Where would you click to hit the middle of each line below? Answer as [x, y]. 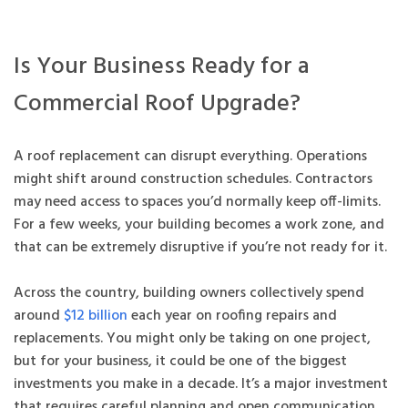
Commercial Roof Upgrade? [157, 104]
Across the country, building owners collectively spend [189, 293]
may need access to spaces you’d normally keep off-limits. [197, 202]
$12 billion [94, 316]
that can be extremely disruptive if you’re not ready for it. [200, 247]
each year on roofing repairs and [232, 316]
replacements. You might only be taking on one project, [192, 338]
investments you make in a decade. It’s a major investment [201, 384]
